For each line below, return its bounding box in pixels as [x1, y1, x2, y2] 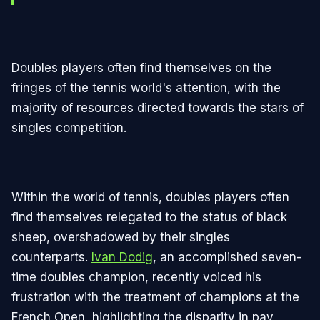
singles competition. [11, 121, 126, 136]
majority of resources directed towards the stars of [11, 101, 304, 116]
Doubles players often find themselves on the [11, 61, 271, 76]
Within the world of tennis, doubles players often [11, 190, 289, 205]
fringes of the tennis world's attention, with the [11, 81, 281, 96]
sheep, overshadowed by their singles [11, 230, 230, 245]
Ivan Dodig [91, 250, 153, 265]
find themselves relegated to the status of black [11, 210, 287, 225]
